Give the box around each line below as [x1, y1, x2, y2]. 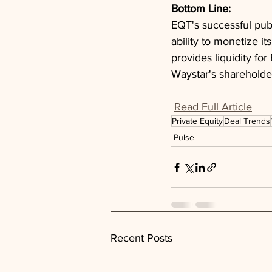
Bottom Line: [171, 2, 234, 15]
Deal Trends [224, 116, 270, 126]
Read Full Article [174, 101, 252, 113]
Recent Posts [110, 232, 172, 244]
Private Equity [172, 116, 223, 126]
